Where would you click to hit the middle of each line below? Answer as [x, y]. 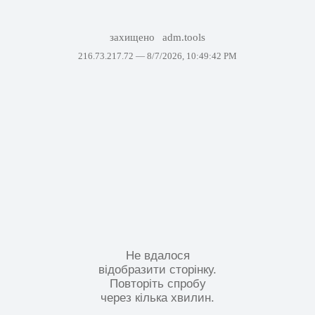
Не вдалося [157, 255]
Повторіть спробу [157, 283]
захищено [133, 37]
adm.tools [184, 37]
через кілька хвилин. [157, 297]
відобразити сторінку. [157, 269]
